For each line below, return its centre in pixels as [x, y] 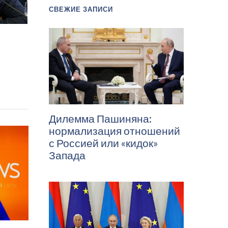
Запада [67, 155]
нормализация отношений [115, 130]
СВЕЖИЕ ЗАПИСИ [81, 9]
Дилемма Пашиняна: [100, 118]
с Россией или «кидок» [104, 142]
